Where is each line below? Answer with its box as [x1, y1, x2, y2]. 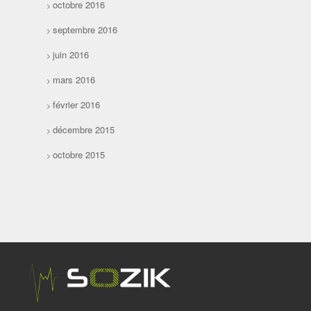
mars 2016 [53, 73, 96, 87]
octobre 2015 [53, 148, 106, 162]
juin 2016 [53, 48, 90, 62]
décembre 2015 [53, 123, 115, 137]
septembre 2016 [53, 23, 118, 37]
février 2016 [53, 98, 101, 112]
